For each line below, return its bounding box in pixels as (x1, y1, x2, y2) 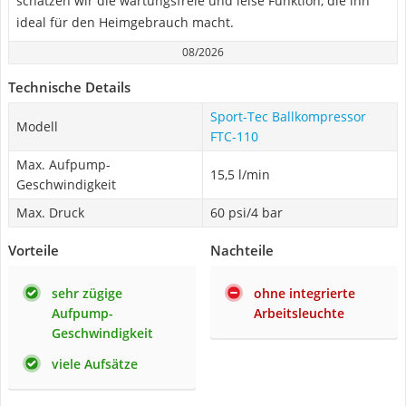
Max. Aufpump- (16, 156, 111, 173)
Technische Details (8, 78, 130, 96)
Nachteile (210, 241, 274, 259)
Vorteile (8, 241, 59, 259)
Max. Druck (16, 204, 84, 221)
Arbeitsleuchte (254, 304, 344, 322)
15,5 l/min (210, 166, 270, 183)
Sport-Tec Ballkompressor (210, 108, 366, 125)
